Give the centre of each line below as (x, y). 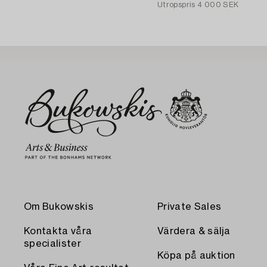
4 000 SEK (218, 5)
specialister (52, 244)
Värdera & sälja (194, 232)
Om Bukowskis (59, 207)
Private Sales (190, 207)
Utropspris (176, 5)
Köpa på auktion (196, 256)
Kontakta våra (58, 232)
